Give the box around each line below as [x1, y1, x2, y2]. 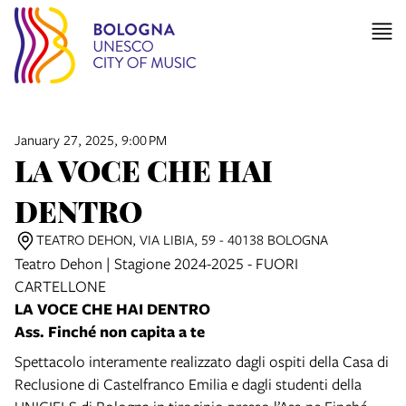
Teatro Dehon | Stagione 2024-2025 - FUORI [14, 252, 298, 274]
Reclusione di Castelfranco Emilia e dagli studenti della [14, 372, 362, 394]
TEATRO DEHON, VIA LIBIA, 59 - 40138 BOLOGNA [36, 229, 328, 248]
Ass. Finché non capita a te [14, 320, 205, 342]
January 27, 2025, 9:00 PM [14, 130, 167, 149]
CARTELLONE [14, 275, 106, 296]
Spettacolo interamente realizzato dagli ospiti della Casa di [14, 350, 389, 372]
